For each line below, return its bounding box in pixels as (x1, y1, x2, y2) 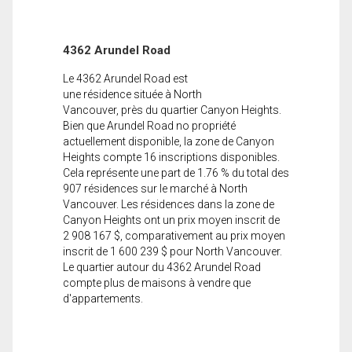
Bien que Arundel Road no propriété (63, 119, 236, 132)
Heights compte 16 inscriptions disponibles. (63, 150, 280, 163)
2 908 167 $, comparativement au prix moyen (63, 229, 285, 242)
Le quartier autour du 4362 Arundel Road (63, 260, 261, 273)
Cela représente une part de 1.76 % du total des (63, 166, 289, 179)
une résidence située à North (63, 87, 202, 101)
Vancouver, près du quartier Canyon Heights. (63, 103, 281, 116)
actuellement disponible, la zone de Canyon (63, 134, 274, 148)
